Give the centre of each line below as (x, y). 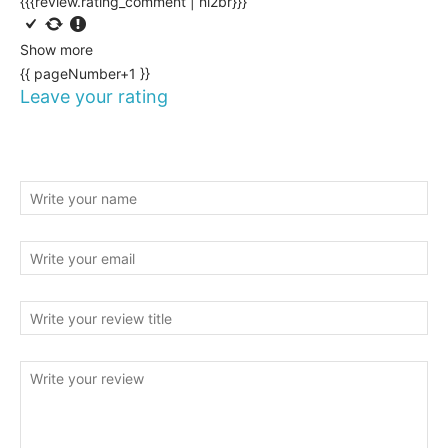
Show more (56, 49)
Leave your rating (94, 96)
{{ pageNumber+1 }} (85, 73)
